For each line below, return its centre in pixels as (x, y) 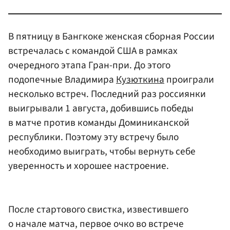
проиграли (189, 79)
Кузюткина (140, 79)
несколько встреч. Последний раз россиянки (107, 94)
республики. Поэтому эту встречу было (93, 137)
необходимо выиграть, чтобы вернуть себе (102, 151)
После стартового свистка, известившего (98, 210)
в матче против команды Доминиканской (99, 122)
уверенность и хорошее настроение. (89, 166)
